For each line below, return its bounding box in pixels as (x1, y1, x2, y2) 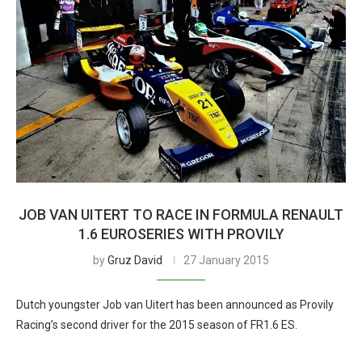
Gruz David (107, 254, 162, 267)
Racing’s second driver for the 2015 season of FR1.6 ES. (16, 318, 297, 331)
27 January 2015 (183, 254, 269, 267)
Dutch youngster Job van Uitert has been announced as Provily (16, 298, 334, 311)
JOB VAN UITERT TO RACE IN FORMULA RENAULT (19, 206, 343, 223)
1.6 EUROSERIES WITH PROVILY (78, 225, 284, 242)
